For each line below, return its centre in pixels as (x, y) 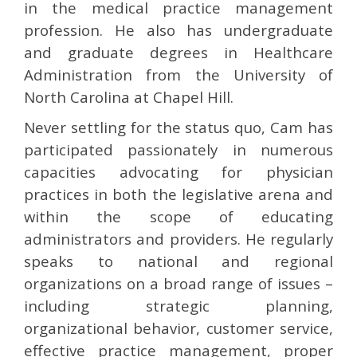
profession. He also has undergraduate (178, 30)
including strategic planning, (178, 306)
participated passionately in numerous (178, 149)
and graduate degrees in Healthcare (178, 52)
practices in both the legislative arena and (178, 194)
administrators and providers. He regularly (178, 239)
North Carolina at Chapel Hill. (129, 97)
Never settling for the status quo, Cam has (178, 127)
